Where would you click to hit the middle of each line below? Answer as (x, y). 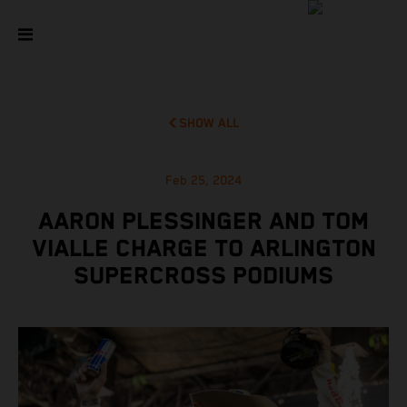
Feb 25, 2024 (203, 181)
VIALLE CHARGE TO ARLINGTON (203, 250)
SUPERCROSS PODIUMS (203, 277)
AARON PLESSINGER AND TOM (203, 223)
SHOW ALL (209, 124)
